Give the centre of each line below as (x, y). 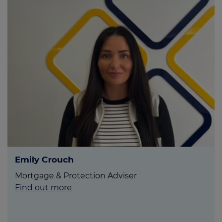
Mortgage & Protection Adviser (76, 176)
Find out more (43, 188)
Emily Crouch (44, 160)
